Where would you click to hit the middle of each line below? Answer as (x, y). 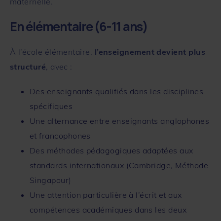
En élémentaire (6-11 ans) (79, 26)
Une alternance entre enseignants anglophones (120, 121)
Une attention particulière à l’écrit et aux (106, 195)
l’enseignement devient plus (150, 52)
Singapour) (51, 180)
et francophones (60, 135)
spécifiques (51, 106)
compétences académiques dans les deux (108, 209)
